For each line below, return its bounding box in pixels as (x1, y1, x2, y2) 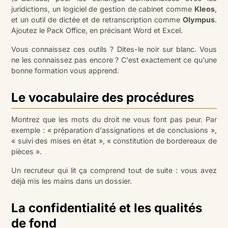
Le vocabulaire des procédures (11, 90, 194, 105)
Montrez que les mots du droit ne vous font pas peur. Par (11, 115, 217, 124)
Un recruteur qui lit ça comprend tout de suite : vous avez (11, 166, 217, 175)
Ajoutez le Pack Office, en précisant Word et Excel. (11, 26, 183, 35)
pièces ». (11, 147, 42, 156)
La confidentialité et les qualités (11, 201, 203, 216)
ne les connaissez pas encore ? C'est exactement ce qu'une (11, 55, 217, 65)
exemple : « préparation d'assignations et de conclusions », (11, 126, 217, 135)
